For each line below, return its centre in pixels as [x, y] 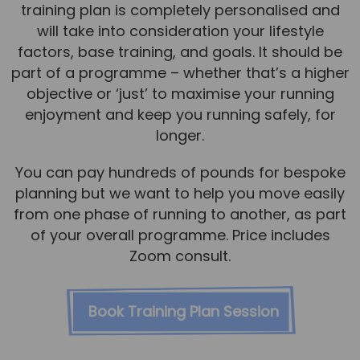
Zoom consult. [180, 256]
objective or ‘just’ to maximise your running [180, 93]
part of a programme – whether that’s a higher [180, 72]
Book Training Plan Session [184, 311]
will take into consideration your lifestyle [180, 31]
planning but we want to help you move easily [180, 193]
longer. [180, 135]
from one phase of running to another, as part [180, 214]
